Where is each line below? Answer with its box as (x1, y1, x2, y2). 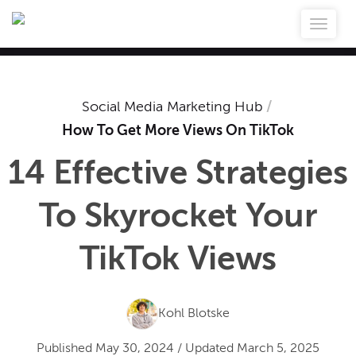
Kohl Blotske (158, 307, 230, 320)
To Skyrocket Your (38, 201, 318, 234)
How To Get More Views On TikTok (62, 124, 294, 138)
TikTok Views (79, 244, 277, 277)
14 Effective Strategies (8, 158, 348, 192)
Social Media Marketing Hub (81, 100, 263, 114)
